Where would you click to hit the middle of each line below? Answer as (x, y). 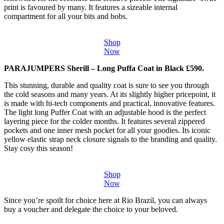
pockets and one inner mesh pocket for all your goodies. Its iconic (107, 130)
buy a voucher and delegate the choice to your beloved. (91, 209)
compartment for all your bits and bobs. (66, 16)
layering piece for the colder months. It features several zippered (104, 121)
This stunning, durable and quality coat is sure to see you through (106, 85)
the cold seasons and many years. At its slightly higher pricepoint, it (110, 94)
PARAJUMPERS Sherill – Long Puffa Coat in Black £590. (104, 68)
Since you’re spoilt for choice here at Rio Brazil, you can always (105, 200)
